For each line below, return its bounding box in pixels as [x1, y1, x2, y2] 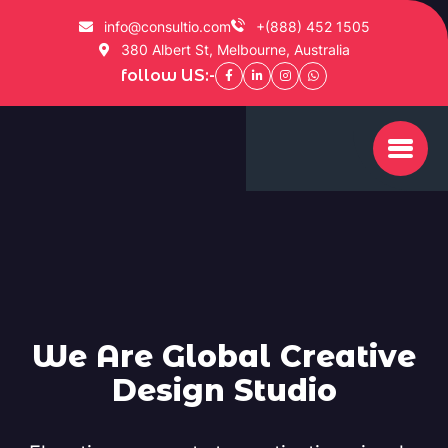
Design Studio [111, 372, 337, 409]
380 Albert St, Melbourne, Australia [116, 41, 350, 58]
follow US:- [121, 66, 215, 85]
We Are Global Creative [32, 338, 416, 375]
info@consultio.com [99, 18, 231, 35]
